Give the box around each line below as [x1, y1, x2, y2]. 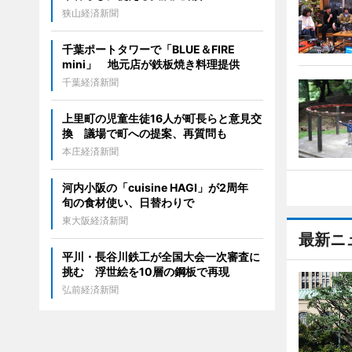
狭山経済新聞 [61, 7, 119, 20]
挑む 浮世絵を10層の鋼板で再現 [61, 265, 229, 279]
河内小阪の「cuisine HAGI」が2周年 [61, 181, 259, 195]
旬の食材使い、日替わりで [61, 196, 194, 210]
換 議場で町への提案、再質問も [61, 126, 227, 141]
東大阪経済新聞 [61, 214, 128, 227]
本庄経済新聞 [61, 145, 119, 158]
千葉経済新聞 [61, 76, 119, 89]
